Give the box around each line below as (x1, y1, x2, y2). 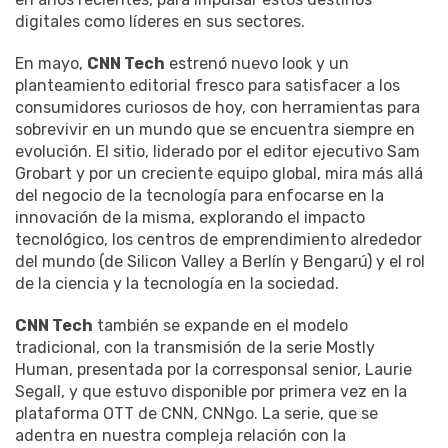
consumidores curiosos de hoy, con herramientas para (15, 97, 420, 117)
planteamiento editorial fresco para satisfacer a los (15, 75, 400, 95)
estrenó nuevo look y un (165, 53, 349, 73)
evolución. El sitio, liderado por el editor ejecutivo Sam (15, 141, 420, 161)
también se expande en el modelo (93, 315, 348, 335)
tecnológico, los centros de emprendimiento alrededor (15, 229, 422, 249)
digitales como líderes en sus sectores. (15, 11, 305, 31)
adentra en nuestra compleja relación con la (15, 425, 346, 445)
